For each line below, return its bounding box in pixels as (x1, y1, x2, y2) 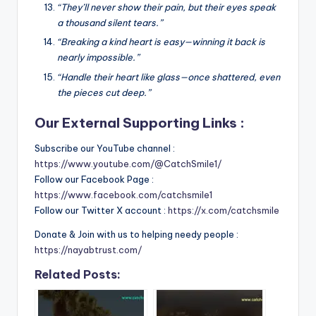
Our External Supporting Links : (35, 114, 245, 131)
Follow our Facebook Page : (35, 173, 154, 185)
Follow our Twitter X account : (35, 204, 168, 216)
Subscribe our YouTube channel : (35, 142, 175, 154)
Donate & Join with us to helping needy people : (35, 228, 238, 240)
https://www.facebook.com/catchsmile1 (35, 188, 212, 200)
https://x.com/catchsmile (168, 204, 279, 216)
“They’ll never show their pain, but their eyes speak (57, 1, 276, 13)
